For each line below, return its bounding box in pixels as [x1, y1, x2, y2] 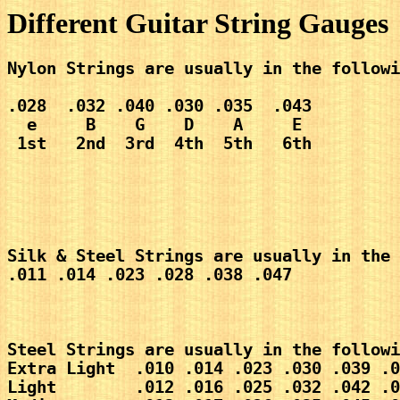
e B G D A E [7, 115, 302, 135]
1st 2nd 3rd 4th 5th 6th [7, 134, 321, 154]
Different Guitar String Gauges [7, 7, 388, 39]
